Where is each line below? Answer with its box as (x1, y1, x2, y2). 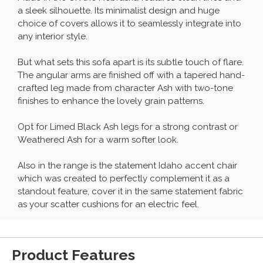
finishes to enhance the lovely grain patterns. (18, 96, 204, 107)
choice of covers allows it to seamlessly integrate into (18, 18, 241, 29)
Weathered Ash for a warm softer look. (18, 134, 178, 146)
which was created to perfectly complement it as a (18, 173, 230, 184)
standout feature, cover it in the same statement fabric (18, 186, 243, 197)
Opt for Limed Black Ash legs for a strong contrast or (18, 122, 238, 133)
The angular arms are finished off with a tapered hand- (18, 70, 245, 81)
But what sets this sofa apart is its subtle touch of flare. (18, 57, 244, 68)
